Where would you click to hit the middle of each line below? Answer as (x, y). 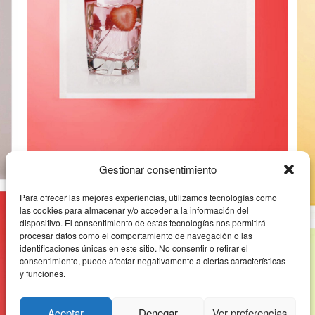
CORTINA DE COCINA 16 (100, 168)
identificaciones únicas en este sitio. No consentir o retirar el (134, 247)
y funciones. (42, 272)
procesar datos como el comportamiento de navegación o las (136, 234)
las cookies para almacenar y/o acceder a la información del (134, 209)
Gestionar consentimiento (157, 168)
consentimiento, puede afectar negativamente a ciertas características (152, 260)
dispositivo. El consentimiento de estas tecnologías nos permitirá (142, 222)
